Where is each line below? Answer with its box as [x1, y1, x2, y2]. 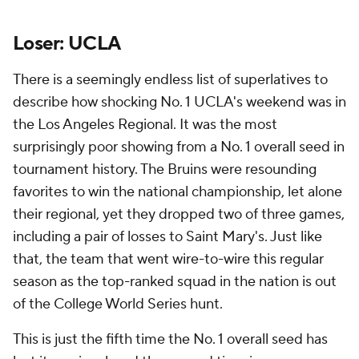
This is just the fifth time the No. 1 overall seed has [13, 330, 328, 349]
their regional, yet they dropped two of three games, [13, 205, 345, 224]
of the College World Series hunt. [13, 295, 223, 313]
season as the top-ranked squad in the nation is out [13, 272, 337, 291]
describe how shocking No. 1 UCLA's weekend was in [13, 93, 346, 111]
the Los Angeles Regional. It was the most [13, 115, 277, 134]
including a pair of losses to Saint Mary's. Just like [13, 228, 322, 246]
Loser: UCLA [13, 31, 121, 56]
